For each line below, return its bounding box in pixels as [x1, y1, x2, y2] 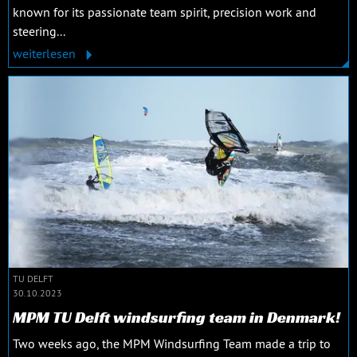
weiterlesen [13, 45, 79, 62]
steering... [13, 23, 65, 40]
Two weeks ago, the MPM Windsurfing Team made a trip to [13, 335, 331, 351]
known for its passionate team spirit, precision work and [13, 4, 316, 21]
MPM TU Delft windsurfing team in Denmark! [13, 306, 340, 328]
